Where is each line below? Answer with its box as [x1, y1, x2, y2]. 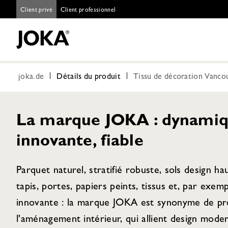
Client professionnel [60, 8, 116, 14]
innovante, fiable [16, 134, 144, 151]
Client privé [20, 8, 52, 14]
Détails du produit [56, 73, 121, 81]
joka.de [18, 73, 44, 81]
